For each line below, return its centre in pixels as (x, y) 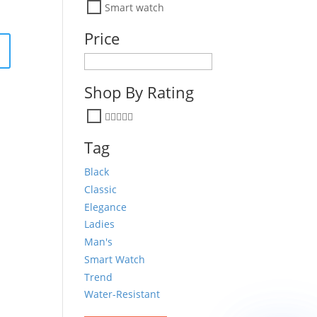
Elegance (106, 207)
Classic (101, 189)
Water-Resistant (122, 294)
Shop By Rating (139, 92)
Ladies (100, 224)
